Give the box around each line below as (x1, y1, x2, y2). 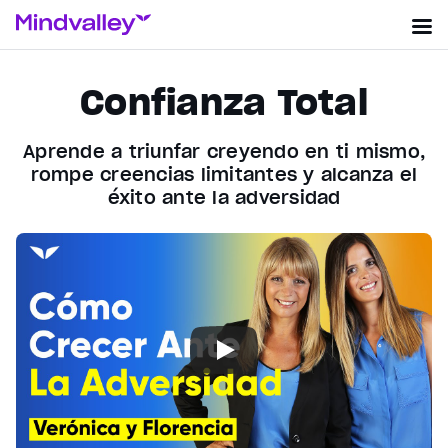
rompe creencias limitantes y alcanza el (30, 163, 418, 186)
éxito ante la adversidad (107, 186, 341, 209)
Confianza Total (80, 79, 368, 125)
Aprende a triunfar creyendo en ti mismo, (23, 140, 425, 163)
